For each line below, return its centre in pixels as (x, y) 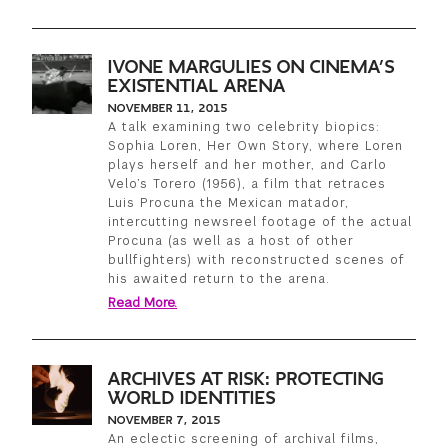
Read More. (143, 302)
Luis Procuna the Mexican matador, (229, 202)
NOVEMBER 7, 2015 (165, 419)
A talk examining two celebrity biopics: (244, 126)
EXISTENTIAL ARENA (197, 86)
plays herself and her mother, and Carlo (248, 164)
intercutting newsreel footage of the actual (260, 221)
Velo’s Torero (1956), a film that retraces (247, 183)
